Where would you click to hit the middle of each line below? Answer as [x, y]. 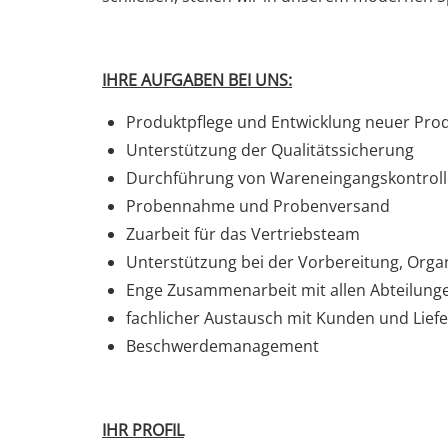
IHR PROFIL [143, 430]
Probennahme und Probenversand [258, 206]
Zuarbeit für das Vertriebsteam [243, 234]
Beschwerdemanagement [222, 346]
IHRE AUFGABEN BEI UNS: [197, 80]
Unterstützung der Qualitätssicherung [270, 150]
